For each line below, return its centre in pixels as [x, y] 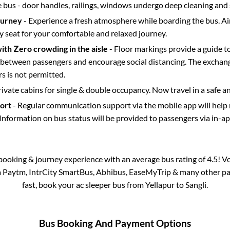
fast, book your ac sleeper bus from [84, 185]
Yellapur [160, 185]
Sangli [196, 185]
